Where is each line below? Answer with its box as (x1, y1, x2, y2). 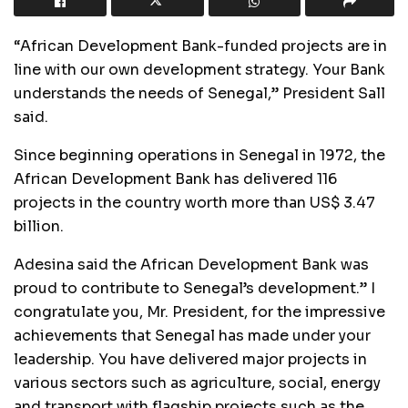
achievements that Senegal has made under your (14, 325, 371, 345)
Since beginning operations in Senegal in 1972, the (14, 145, 385, 165)
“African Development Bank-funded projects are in (14, 36, 387, 56)
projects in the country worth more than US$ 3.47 (14, 192, 375, 212)
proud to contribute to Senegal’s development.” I (14, 278, 375, 298)
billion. (14, 216, 64, 236)
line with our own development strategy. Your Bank (14, 59, 385, 79)
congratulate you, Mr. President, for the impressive (14, 301, 385, 321)
